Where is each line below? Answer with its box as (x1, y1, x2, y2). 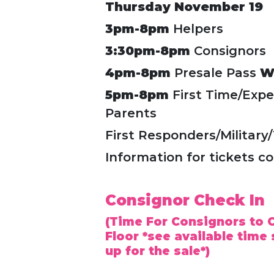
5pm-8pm (105, 87, 169, 102)
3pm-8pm (105, 21, 169, 36)
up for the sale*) (105, 243, 210, 258)
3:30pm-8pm (105, 43, 190, 58)
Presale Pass (170, 65, 260, 80)
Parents (105, 105, 157, 120)
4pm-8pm (105, 65, 171, 80)
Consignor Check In (105, 191, 265, 209)
